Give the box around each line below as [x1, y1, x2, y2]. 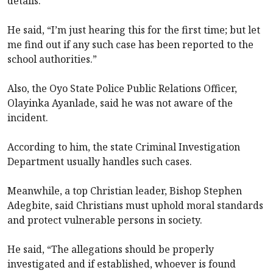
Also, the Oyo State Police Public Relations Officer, [7, 81, 237, 95]
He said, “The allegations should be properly [7, 242, 214, 256]
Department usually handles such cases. [7, 154, 192, 168]
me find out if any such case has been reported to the [7, 37, 253, 51]
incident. [7, 110, 48, 124]
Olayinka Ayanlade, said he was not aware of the [7, 96, 233, 110]
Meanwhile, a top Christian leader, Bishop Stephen [7, 183, 242, 197]
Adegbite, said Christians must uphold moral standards [7, 198, 263, 212]
